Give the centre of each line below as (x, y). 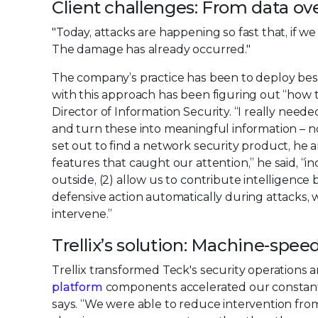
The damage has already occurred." (151, 49)
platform (77, 287)
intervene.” (82, 214)
